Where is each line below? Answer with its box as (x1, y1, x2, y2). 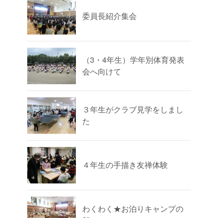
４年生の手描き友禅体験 (82, 159, 168, 171)
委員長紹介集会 (82, 10, 137, 22)
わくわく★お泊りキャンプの (82, 203, 183, 215)
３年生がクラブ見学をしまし (82, 104, 183, 115)
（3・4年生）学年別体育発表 (82, 54, 184, 66)
